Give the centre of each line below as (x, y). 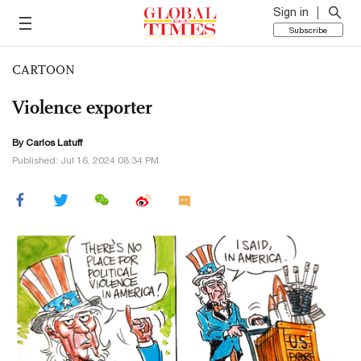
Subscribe (308, 30)
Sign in (291, 12)
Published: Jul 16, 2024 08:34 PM (85, 160)
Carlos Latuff (54, 143)
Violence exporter (82, 107)
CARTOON (44, 70)
